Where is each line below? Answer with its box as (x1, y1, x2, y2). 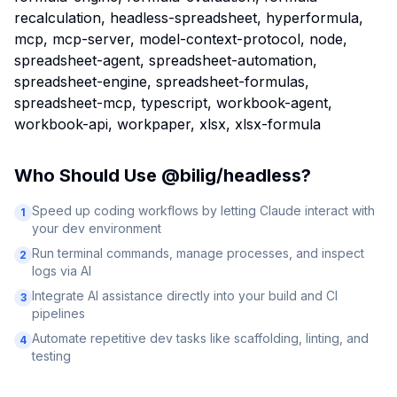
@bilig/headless (161, 165, 301, 186)
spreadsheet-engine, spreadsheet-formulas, (14, 73, 309, 90)
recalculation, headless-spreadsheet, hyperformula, (14, 9, 363, 27)
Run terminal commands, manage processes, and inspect (32, 245, 364, 261)
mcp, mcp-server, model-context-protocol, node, (14, 30, 347, 48)
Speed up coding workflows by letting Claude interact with (32, 203, 375, 218)
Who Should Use (14, 165, 161, 186)
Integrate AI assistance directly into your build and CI (32, 288, 338, 303)
